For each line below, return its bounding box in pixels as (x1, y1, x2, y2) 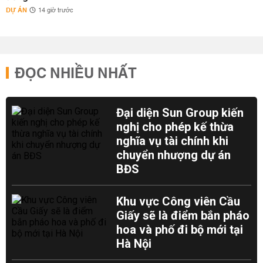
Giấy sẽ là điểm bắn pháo (116, 208, 250, 222)
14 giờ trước (38, 5, 73, 16)
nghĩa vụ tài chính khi (116, 134, 229, 148)
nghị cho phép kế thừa (116, 120, 234, 134)
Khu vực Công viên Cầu (116, 194, 241, 208)
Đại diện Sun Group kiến (116, 106, 244, 120)
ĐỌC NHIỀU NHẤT (15, 61, 137, 87)
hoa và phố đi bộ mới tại (116, 222, 244, 237)
